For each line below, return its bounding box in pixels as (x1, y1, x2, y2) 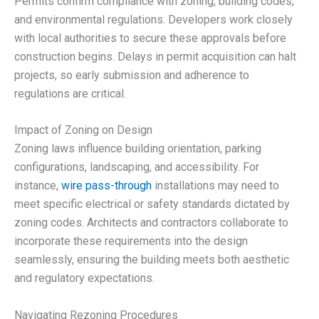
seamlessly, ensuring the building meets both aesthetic (14, 253, 289, 267)
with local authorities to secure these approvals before (14, 31, 286, 45)
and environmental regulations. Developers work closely (14, 12, 293, 26)
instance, (14, 179, 61, 193)
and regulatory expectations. (14, 271, 155, 286)
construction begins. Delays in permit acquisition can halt (14, 49, 296, 63)
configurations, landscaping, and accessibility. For (14, 160, 259, 174)
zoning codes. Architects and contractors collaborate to (14, 216, 288, 230)
